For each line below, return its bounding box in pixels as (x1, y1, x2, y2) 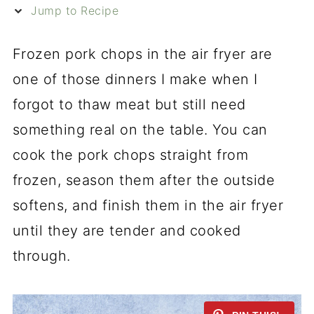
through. (12, 247, 71, 264)
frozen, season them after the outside (12, 172, 275, 189)
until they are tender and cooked (12, 222, 241, 239)
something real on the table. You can (12, 121, 268, 138)
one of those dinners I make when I (12, 71, 258, 88)
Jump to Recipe (27, 4, 119, 18)
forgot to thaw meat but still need (12, 96, 246, 113)
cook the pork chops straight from (12, 146, 249, 163)
